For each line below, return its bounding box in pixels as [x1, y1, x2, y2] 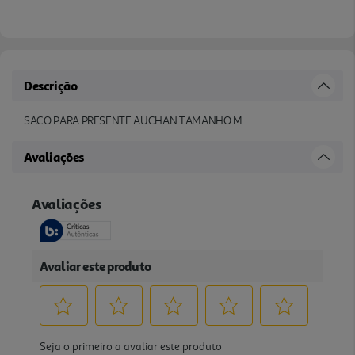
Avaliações [24, 148, 84, 165]
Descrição [24, 77, 78, 94]
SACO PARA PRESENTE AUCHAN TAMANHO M [24, 113, 242, 128]
